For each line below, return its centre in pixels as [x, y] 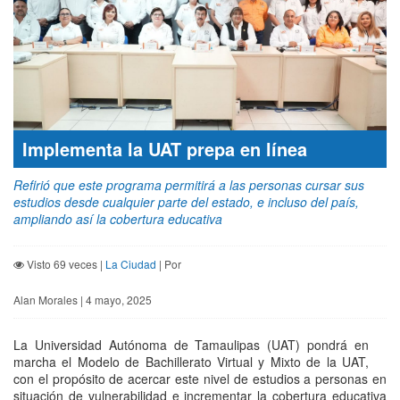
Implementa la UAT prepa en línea [165, 149]
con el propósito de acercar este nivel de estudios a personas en [200, 379]
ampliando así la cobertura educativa [118, 219]
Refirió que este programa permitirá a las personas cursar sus [189, 185]
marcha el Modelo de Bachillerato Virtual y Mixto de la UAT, [191, 362]
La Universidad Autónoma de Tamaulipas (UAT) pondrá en [191, 345]
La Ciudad [131, 264]
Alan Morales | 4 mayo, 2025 [83, 300]
